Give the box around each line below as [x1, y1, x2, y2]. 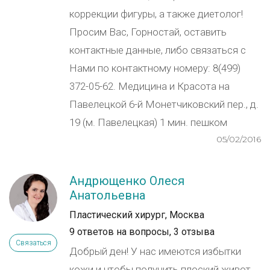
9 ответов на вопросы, [69, 226, 171, 237]
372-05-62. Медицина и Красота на [69, 80, 230, 92]
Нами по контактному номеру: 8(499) [69, 62, 240, 74]
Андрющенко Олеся [69, 174, 184, 188]
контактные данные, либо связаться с [69, 44, 246, 56]
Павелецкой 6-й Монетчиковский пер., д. [69, 98, 259, 110]
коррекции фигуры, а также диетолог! [69, 8, 243, 20]
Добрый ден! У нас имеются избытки [69, 245, 241, 257]
